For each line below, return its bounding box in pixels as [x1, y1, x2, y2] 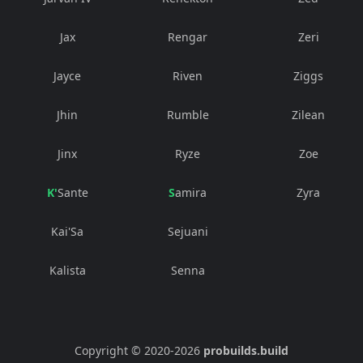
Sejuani [167, 224, 208, 240]
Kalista [49, 263, 86, 279]
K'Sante [57, 185, 88, 201]
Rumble [166, 107, 209, 123]
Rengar [168, 29, 208, 45]
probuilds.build [203, 343, 288, 359]
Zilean [292, 107, 326, 123]
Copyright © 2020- [75, 343, 174, 359]
